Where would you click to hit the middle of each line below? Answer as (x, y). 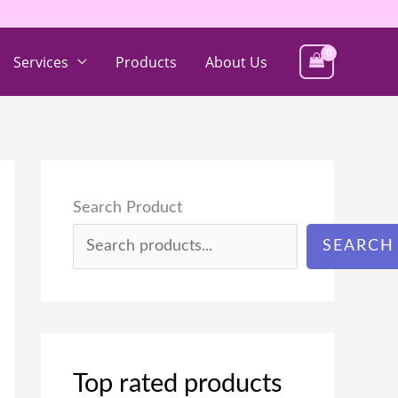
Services (40, 62)
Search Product (127, 207)
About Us (236, 62)
